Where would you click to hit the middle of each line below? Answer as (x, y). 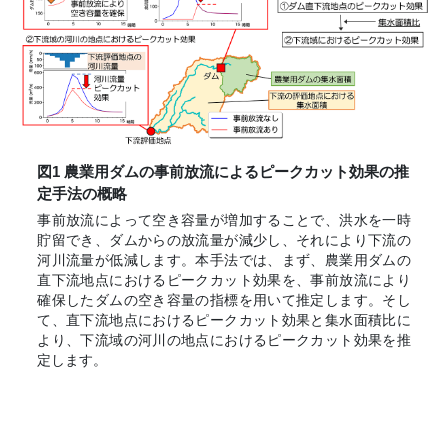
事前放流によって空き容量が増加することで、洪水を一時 (224, 220)
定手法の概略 (82, 193)
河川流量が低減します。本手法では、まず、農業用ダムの (224, 260)
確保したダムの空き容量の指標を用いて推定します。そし (224, 300)
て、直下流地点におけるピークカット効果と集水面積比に (224, 320)
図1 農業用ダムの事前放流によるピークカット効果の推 (223, 171)
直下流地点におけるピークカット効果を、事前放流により (224, 280)
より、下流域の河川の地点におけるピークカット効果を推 (224, 340)
